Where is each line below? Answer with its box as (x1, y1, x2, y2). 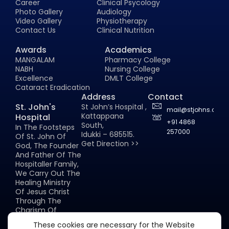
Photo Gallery (15, 6, 63, 17)
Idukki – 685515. (81, 129, 135, 140)
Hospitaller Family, (15, 158, 79, 169)
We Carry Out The (15, 168, 80, 178)
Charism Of (15, 204, 57, 215)
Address (81, 90, 116, 103)
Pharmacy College (104, 54, 171, 65)
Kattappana (81, 110, 124, 121)
